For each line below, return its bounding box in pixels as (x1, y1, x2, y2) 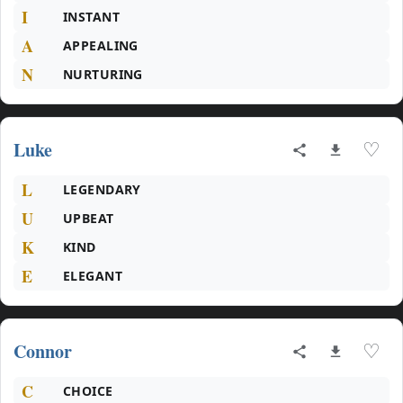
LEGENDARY (63, 181, 141, 198)
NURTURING (63, 66, 143, 83)
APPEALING (63, 37, 139, 54)
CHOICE (63, 382, 113, 399)
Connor (13, 338, 72, 364)
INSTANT (63, 8, 120, 25)
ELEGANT (63, 267, 122, 284)
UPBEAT (63, 210, 114, 227)
